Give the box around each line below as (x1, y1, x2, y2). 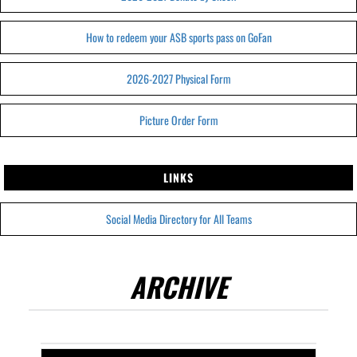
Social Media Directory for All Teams (105, 210, 252, 227)
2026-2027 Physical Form (126, 70, 231, 87)
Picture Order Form (139, 112, 218, 128)
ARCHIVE (130, 266, 227, 307)
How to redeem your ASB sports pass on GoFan (85, 29, 272, 45)
